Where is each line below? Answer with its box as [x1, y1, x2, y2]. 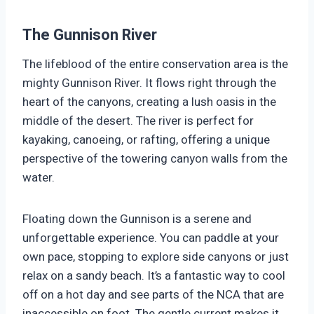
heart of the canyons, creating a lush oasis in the [22, 93, 276, 111]
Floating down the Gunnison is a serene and [22, 210, 252, 228]
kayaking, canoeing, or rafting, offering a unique [22, 131, 270, 149]
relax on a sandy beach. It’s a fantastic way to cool [22, 267, 285, 285]
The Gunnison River [22, 24, 157, 47]
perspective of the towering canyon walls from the [22, 150, 287, 168]
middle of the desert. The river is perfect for [22, 112, 254, 130]
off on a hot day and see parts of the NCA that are [22, 286, 284, 304]
